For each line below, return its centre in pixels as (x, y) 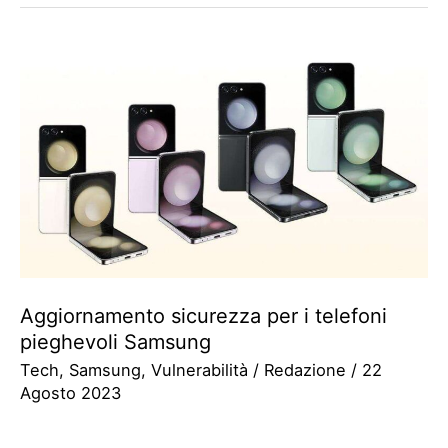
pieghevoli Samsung (115, 341)
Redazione (307, 369)
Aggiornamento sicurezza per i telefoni (203, 315)
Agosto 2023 (70, 392)
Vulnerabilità (199, 369)
